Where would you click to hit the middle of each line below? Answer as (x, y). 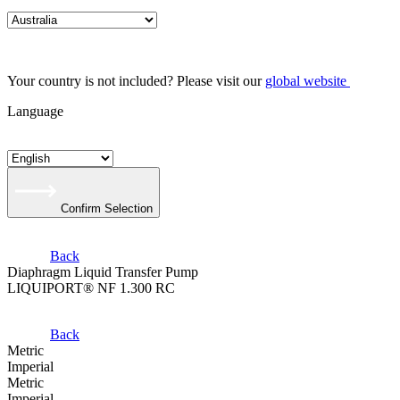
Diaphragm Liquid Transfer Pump (103, 272)
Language (35, 111)
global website (306, 81)
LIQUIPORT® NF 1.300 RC (91, 288)
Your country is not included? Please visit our (136, 81)
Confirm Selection (107, 208)
